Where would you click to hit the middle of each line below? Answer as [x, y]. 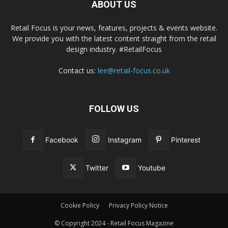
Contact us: [78, 70]
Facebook [62, 139]
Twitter [97, 167]
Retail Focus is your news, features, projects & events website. [114, 27]
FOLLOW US [114, 108]
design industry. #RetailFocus [114, 49]
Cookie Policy [80, 205]
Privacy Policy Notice [138, 205]
